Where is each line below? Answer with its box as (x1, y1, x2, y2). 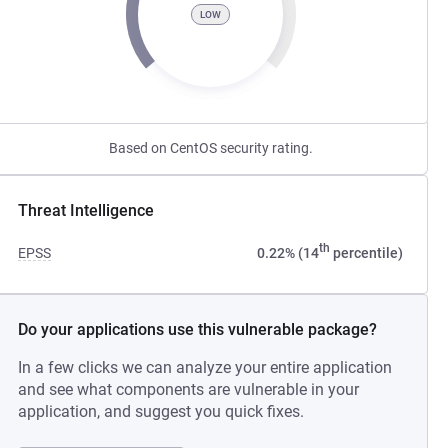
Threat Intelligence (18, 201, 155, 220)
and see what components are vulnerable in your (18, 380, 360, 399)
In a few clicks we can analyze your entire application (18, 358, 393, 377)
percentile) (329, 245, 403, 261)
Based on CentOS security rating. (108, 140, 313, 156)
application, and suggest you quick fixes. (18, 402, 305, 421)
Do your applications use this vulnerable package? (18, 320, 378, 339)
